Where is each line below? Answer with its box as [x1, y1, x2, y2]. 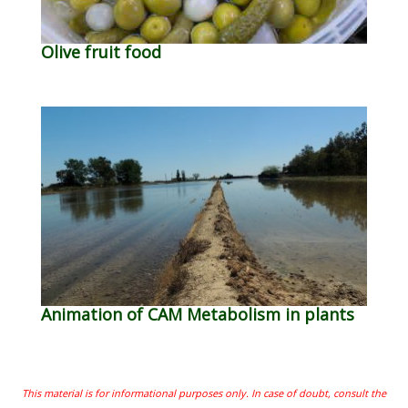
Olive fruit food [41, 40, 161, 63]
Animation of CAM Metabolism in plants [41, 302, 354, 325]
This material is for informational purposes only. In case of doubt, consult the [22, 385, 386, 400]
